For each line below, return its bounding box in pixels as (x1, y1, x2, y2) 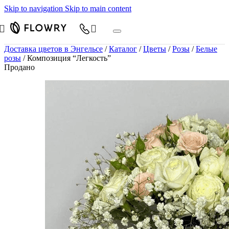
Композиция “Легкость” (25, 54, 111, 62)
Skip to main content (65, 4, 131, 13)
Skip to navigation (4, 4, 65, 13)
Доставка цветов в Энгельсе (4, 44, 103, 53)
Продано (4, 63, 35, 72)
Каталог (109, 44, 137, 53)
